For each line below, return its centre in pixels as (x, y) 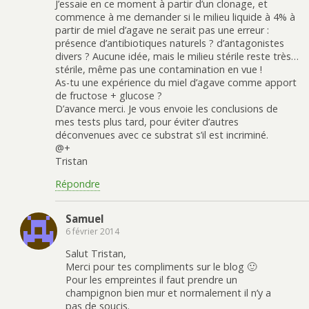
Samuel (85, 218)
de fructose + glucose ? (109, 95)
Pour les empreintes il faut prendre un (151, 280)
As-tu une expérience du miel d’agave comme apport (176, 82)
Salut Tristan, (96, 254)
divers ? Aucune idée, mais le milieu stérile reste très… (177, 56)
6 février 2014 (92, 231)
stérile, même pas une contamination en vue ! (159, 69)
